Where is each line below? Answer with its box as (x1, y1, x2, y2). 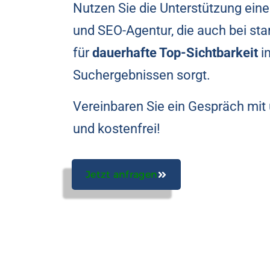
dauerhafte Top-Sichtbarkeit (92, 45, 258, 60)
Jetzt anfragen (86, 169, 158, 180)
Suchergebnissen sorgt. (73, 67, 210, 83)
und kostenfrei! (73, 121, 160, 136)
